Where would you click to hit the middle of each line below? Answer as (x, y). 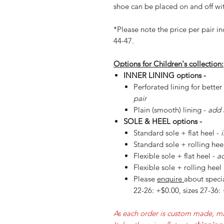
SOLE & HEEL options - (164, 121)
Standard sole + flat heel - (177, 133)
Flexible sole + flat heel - (175, 156)
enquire (170, 179)
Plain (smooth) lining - (171, 110)
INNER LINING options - (166, 75)
